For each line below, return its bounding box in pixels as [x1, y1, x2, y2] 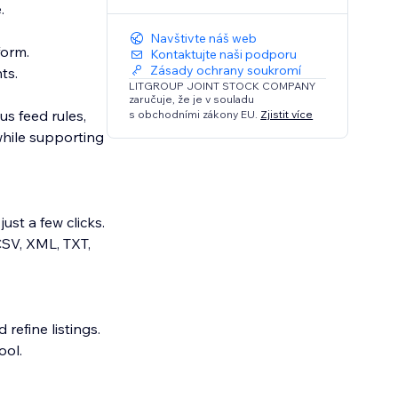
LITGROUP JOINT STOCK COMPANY [129, 79, 316, 93]
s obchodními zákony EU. [129, 107, 261, 121]
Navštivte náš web [150, 30, 258, 47]
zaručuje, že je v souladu [129, 92, 255, 107]
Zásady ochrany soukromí [150, 62, 302, 79]
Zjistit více [260, 107, 314, 121]
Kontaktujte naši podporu [150, 46, 298, 63]
